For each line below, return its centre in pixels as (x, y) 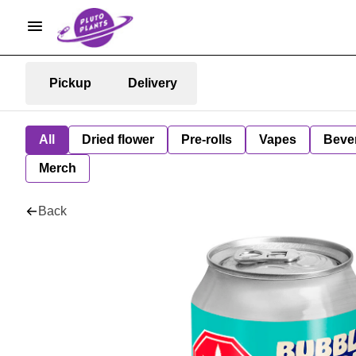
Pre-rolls (207, 139)
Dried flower (118, 139)
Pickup (70, 83)
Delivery (153, 83)
